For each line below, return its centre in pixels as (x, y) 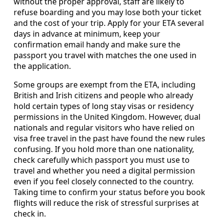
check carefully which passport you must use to (102, 160)
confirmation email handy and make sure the (97, 44)
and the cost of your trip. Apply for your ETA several (109, 23)
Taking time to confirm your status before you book (109, 192)
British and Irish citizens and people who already (103, 95)
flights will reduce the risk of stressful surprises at (106, 203)
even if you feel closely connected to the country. (104, 181)
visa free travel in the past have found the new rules (109, 138)
